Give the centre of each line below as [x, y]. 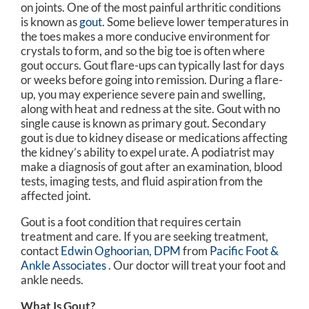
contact [41, 250]
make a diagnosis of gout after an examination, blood [152, 166]
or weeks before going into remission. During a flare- [152, 79]
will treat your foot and [228, 265]
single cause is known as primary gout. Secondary [143, 123]
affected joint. [56, 195]
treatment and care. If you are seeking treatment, [144, 236]
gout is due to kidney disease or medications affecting [154, 137]
